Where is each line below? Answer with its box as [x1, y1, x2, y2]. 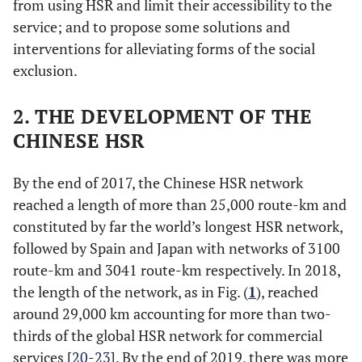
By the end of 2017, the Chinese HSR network [13, 173, 303, 192]
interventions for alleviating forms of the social [13, 39, 315, 58]
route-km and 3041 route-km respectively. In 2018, [13, 260, 340, 280]
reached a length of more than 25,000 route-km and [13, 195, 347, 214]
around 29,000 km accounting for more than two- [13, 304, 331, 323]
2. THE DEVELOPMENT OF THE [13, 103, 313, 129]
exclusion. [13, 61, 78, 80]
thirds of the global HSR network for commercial [13, 326, 322, 345]
